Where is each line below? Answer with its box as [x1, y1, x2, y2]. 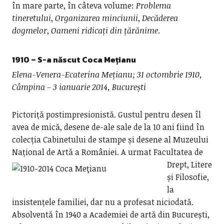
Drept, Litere [166, 159, 212, 170]
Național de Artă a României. [11, 146, 121, 157]
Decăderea [141, 12, 178, 23]
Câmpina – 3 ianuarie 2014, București [11, 81, 146, 92]
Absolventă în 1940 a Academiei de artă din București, [11, 209, 209, 220]
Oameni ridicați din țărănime [50, 25, 158, 36]
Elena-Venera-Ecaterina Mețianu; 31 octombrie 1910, [11, 69, 202, 80]
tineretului [11, 12, 51, 23]
